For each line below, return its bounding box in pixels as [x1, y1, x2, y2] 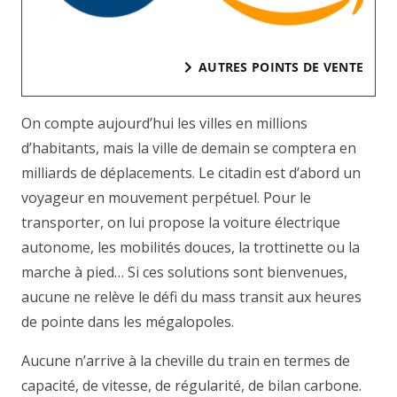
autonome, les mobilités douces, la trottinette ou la [21, 237, 360, 258]
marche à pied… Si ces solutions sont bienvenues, [21, 262, 347, 283]
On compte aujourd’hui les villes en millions [21, 113, 307, 134]
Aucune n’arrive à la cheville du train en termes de [21, 351, 350, 371]
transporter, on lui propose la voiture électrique [21, 213, 340, 233]
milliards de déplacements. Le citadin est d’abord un [21, 163, 361, 183]
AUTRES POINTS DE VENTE [198, 58, 364, 76]
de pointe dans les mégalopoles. [21, 312, 234, 332]
